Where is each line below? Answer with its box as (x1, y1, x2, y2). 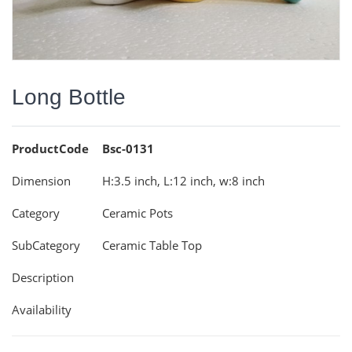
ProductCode (12, 140, 89, 156)
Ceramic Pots (102, 204, 173, 221)
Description (12, 269, 74, 285)
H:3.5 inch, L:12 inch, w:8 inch (102, 172, 265, 189)
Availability (12, 301, 71, 317)
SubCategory (12, 236, 80, 253)
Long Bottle (12, 84, 126, 109)
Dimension (12, 172, 71, 189)
